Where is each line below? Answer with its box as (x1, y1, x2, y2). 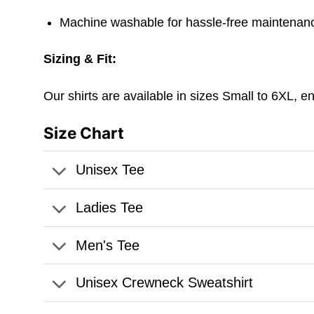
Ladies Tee (75, 199, 143, 215)
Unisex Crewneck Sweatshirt (75, 275, 253, 291)
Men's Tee (75, 237, 139, 253)
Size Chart (43, 123, 124, 142)
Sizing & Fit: (43, 52, 116, 67)
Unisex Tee (75, 162, 144, 178)
